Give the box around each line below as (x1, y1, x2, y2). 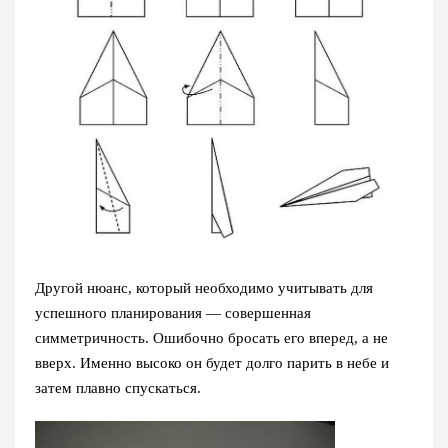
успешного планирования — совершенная (35, 305, 311, 322)
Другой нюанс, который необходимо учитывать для (35, 280, 373, 297)
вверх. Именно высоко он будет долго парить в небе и (35, 355, 389, 372)
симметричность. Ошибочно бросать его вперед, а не (35, 330, 388, 347)
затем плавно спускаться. (35, 380, 201, 397)
